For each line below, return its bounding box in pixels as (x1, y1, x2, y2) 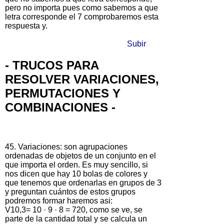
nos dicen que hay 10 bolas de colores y (5, 169, 147, 178)
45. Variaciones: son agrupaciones (5, 142, 127, 151)
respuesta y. (5, 21, 47, 30)
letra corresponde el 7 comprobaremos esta (5, 12, 158, 21)
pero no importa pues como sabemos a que (5, 3, 158, 12)
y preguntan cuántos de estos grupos (5, 187, 135, 196)
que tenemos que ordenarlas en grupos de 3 (5, 178, 161, 187)
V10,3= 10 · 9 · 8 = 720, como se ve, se (5, 205, 142, 214)
